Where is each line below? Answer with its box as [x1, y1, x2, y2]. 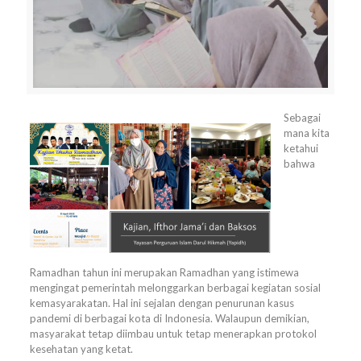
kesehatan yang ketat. [29, 342, 133, 355]
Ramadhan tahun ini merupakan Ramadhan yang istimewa [29, 265, 299, 279]
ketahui [283, 141, 318, 155]
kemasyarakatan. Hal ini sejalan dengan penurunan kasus [29, 296, 294, 309]
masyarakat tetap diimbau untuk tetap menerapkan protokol [29, 326, 317, 340]
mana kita [283, 126, 330, 139]
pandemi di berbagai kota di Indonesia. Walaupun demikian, [29, 311, 309, 325]
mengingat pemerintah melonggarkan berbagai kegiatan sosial [29, 280, 321, 294]
